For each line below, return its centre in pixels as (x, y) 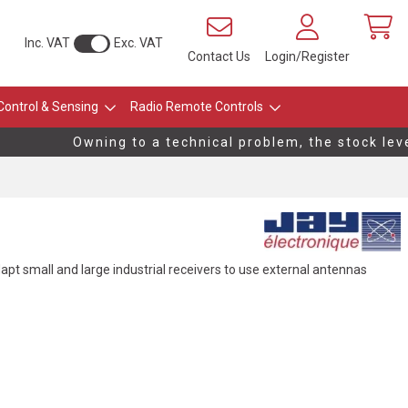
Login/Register (307, 56)
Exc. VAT (138, 43)
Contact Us (219, 56)
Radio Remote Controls (196, 107)
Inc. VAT (47, 43)
